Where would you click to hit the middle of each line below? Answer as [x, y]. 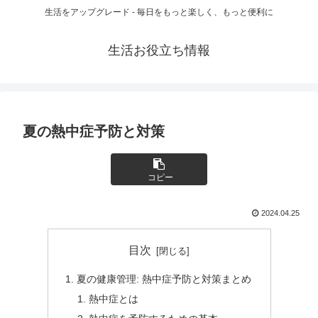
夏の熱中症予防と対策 [94, 132]
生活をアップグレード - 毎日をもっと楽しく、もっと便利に [159, 12]
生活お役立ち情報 [159, 51]
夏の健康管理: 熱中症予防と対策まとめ [164, 279]
